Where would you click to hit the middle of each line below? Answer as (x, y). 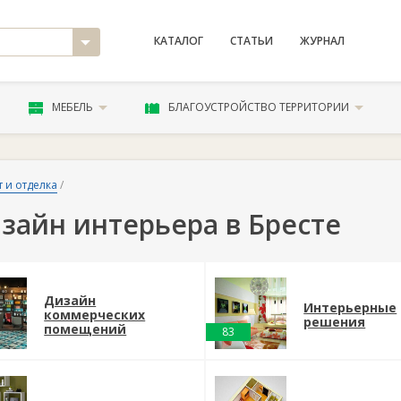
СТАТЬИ (251, 41)
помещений (85, 329)
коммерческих (95, 315)
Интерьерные (350, 307)
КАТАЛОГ (178, 41)
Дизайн (70, 300)
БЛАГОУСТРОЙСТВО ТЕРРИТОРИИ (259, 107)
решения (335, 322)
